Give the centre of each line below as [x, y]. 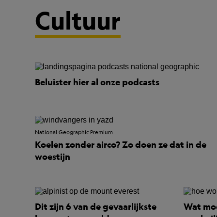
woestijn [53, 156]
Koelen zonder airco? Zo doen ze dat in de [121, 144]
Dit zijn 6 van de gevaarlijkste [96, 206]
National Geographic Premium [74, 132]
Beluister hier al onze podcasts [97, 82]
